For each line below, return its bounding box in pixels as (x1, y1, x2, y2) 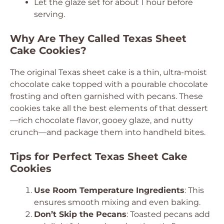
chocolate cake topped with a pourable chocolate (10, 79, 208, 89)
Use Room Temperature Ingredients (34, 185, 184, 195)
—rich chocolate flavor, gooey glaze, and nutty (10, 115, 193, 125)
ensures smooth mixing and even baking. (34, 197, 200, 207)
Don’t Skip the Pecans (34, 209, 126, 219)
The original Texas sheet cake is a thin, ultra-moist (10, 67, 207, 77)
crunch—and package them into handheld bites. (10, 127, 205, 137)
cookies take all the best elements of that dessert (10, 103, 208, 113)
